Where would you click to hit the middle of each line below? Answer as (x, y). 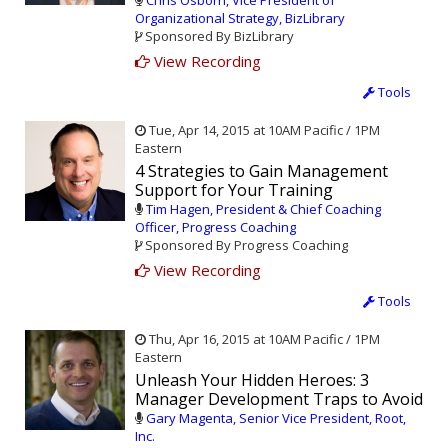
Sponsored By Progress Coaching (245, 245)
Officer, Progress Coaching (215, 227)
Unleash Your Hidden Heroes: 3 (252, 380)
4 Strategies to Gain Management (261, 171)
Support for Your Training (234, 190)
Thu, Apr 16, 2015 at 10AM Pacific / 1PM (263, 339)
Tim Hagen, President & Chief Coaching (263, 209)
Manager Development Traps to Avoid (279, 399)
